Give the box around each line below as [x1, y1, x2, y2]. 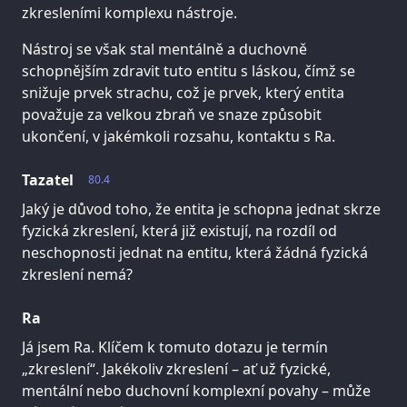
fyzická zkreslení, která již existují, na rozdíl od [22, 220, 337, 241]
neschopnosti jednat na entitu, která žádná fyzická [22, 242, 368, 263]
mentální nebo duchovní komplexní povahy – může [22, 380, 371, 401]
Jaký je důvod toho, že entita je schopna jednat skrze [22, 198, 381, 219]
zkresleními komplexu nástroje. [22, 2, 237, 23]
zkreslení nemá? [22, 263, 133, 284]
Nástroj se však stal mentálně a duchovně [22, 38, 307, 59]
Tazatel [22, 169, 74, 190]
